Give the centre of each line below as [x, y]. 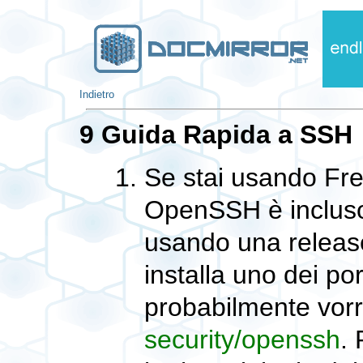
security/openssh [243, 340]
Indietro [97, 94]
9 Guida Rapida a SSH [216, 135]
